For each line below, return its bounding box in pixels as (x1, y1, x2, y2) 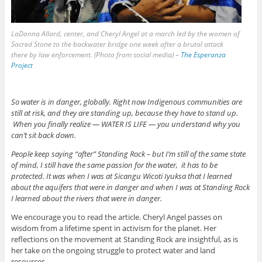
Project (11, 60, 33, 71)
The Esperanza (180, 50, 226, 60)
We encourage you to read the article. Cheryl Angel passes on (11, 212, 222, 223)
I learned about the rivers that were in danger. (11, 193, 162, 204)
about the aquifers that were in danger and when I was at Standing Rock (11, 182, 250, 193)
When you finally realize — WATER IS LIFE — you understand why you (11, 119, 240, 130)
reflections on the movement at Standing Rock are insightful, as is (11, 234, 238, 245)
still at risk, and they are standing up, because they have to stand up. (11, 108, 238, 119)
